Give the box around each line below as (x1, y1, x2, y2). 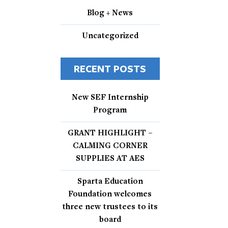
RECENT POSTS (74, 62, 147, 75)
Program (93, 106, 127, 115)
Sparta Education (77, 178, 143, 186)
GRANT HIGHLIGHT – (67, 129, 153, 137)
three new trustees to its (62, 203, 158, 211)
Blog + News (87, 9, 133, 17)
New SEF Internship (71, 94, 149, 102)
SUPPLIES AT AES (75, 155, 145, 163)
